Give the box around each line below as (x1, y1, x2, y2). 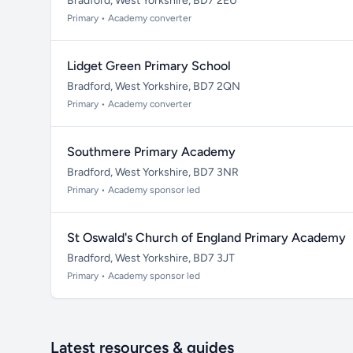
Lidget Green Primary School (67, 58, 231, 73)
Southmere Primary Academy (67, 144, 236, 159)
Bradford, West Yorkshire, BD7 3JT (67, 251, 235, 265)
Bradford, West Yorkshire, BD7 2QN (67, 80, 240, 93)
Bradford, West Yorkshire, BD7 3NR (67, 165, 239, 179)
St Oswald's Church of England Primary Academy (67, 230, 346, 245)
